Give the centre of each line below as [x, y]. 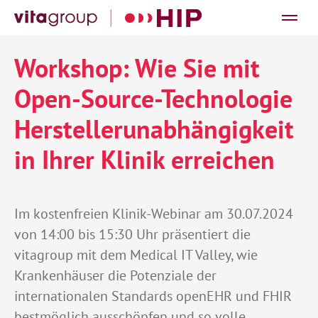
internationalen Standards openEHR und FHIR [153, 296]
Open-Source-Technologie [153, 99]
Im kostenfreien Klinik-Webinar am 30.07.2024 [154, 214]
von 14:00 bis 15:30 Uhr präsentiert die [132, 234]
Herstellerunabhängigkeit [154, 129]
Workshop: [75, 68]
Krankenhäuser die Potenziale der [115, 275]
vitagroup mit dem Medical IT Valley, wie [136, 255]
